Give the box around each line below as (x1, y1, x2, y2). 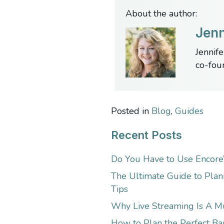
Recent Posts (111, 128, 182, 141)
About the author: (125, 7, 197, 19)
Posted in (111, 104, 151, 117)
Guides (175, 104, 203, 117)
